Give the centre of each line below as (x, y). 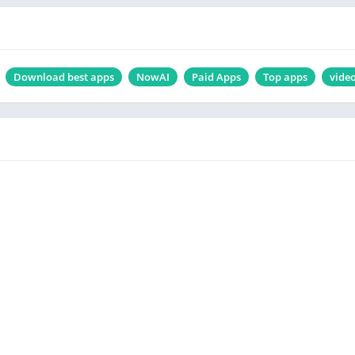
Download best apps (64, 77)
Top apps (285, 77)
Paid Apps (216, 77)
